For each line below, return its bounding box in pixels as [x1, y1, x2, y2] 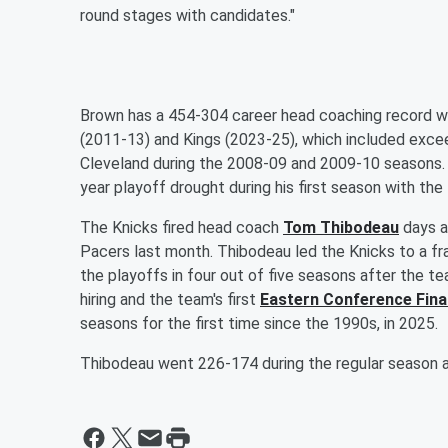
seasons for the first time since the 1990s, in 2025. [80, 313, 438, 333]
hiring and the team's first [80, 289, 260, 309]
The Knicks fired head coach [80, 217, 283, 237]
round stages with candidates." [80, 5, 295, 25]
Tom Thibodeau [283, 217, 399, 237]
